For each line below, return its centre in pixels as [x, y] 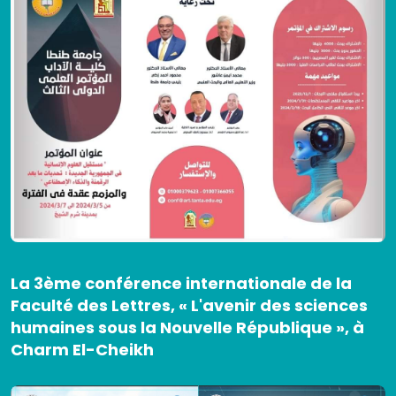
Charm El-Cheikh [82, 350]
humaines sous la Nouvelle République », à [187, 328]
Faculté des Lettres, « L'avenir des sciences [189, 306]
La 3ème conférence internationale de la [181, 284]
